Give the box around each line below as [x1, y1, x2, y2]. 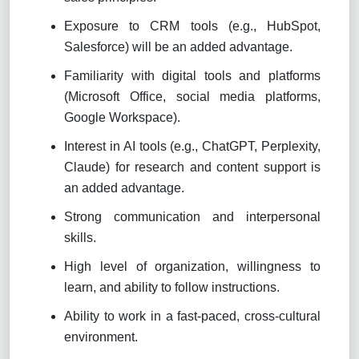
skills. [64, 230, 96, 244]
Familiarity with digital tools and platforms [64, 68, 321, 83]
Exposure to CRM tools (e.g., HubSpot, [64, 18, 321, 33]
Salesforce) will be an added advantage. [64, 39, 292, 54]
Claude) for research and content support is [64, 159, 321, 174]
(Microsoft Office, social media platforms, [64, 89, 321, 103]
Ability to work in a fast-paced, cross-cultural [64, 309, 321, 323]
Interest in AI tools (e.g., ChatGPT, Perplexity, [64, 139, 321, 153]
